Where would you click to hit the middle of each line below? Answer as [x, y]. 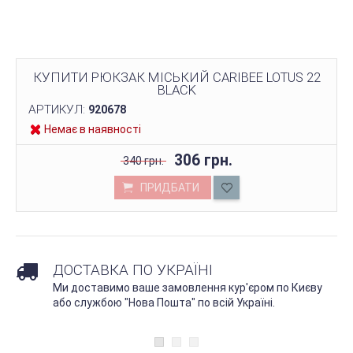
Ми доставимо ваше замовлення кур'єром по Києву [188, 288]
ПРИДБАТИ [169, 188]
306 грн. [203, 160]
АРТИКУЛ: [58, 110]
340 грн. [143, 160]
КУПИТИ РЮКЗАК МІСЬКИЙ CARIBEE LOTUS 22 [176, 77]
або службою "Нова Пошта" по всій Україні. [164, 303]
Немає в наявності [93, 129]
